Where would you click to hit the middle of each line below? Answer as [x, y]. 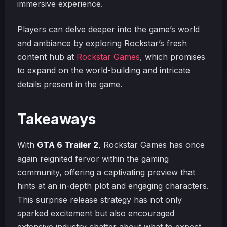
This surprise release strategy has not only [100, 200]
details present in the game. [70, 84]
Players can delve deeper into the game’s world [108, 29]
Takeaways [56, 119]
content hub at [47, 57]
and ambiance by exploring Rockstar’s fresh [102, 43]
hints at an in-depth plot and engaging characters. [113, 186]
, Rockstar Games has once [152, 145]
